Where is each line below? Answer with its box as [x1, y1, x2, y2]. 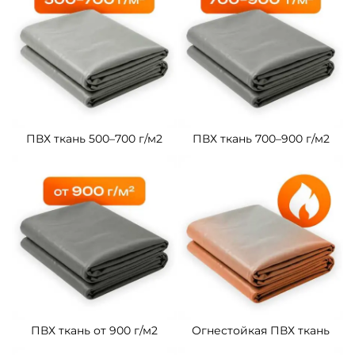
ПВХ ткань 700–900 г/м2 [192, 132, 330, 147]
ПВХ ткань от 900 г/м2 [31, 323, 158, 338]
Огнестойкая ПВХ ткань [192, 323, 330, 338]
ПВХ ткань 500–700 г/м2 [26, 132, 162, 147]
